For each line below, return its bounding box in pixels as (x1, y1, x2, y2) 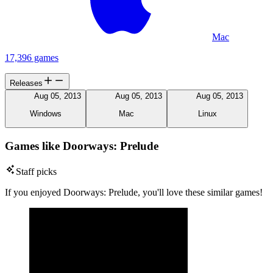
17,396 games (5, 52, 58, 63)
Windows (29, 108, 62, 118)
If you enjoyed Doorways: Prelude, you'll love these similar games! (5, 187, 263, 198)
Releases (10, 79, 43, 88)
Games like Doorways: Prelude (5, 139, 158, 152)
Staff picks (16, 166, 57, 177)
